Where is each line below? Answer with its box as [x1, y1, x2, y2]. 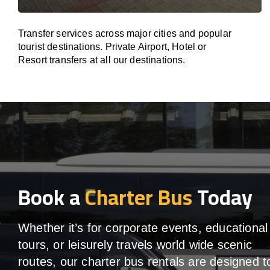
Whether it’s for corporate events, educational [18, 221, 268, 235]
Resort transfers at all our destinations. [18, 55, 186, 65]
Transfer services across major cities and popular [18, 28, 231, 39]
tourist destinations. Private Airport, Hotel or [18, 42, 207, 52]
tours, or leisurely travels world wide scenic [18, 238, 253, 252]
